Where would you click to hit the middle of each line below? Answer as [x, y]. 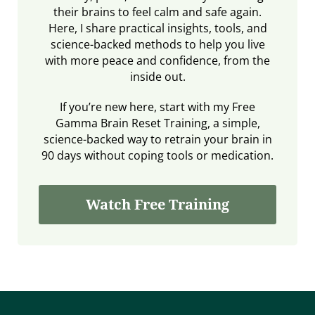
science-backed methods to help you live [157, 44]
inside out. [157, 76]
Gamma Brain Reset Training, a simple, [157, 123]
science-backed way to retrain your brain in [157, 139]
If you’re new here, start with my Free [157, 107]
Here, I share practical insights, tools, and [157, 28]
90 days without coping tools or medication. [157, 155]
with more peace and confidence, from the [157, 60]
